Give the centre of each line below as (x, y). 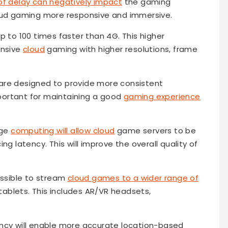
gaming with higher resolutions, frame (121, 49)
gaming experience (162, 97)
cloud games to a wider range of (133, 178)
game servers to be (155, 131)
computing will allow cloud (63, 131)
